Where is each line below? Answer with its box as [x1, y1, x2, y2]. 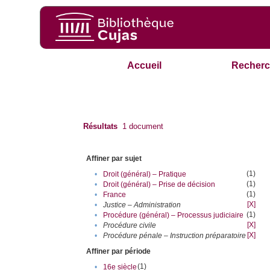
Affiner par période [86, 247, 151, 256]
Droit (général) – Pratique [103, 170, 187, 179]
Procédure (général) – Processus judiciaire [103, 211, 244, 220]
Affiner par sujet [86, 154, 142, 163]
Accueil [127, 60, 162, 71]
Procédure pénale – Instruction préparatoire [103, 231, 246, 240]
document [127, 122, 164, 131]
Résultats [83, 122, 118, 131]
